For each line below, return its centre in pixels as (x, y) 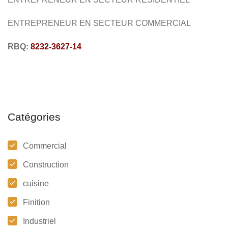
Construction (46, 165)
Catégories (34, 117)
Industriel (39, 221)
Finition (36, 203)
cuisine (36, 184)
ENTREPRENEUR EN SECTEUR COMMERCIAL (99, 23)
